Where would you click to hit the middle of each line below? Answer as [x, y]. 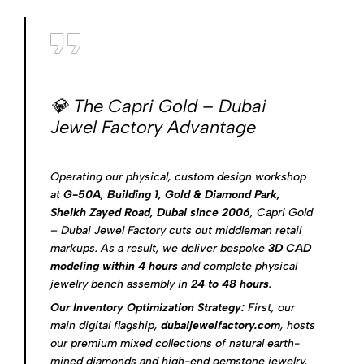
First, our [270, 307]
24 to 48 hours [230, 284]
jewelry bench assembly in [121, 284]
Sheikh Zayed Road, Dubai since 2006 [150, 212]
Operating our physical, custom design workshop [178, 176]
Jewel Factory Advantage [153, 128]
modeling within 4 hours [114, 266]
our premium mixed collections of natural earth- [175, 343]
